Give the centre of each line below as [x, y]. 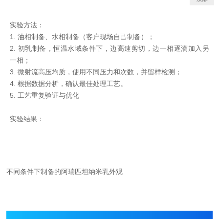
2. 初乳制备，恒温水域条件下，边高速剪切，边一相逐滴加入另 [109, 48]
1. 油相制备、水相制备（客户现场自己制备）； [82, 37]
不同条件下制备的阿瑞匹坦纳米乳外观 [65, 172]
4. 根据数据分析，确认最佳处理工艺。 [69, 84]
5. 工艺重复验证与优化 [45, 95]
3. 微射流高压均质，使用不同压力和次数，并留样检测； [96, 72]
